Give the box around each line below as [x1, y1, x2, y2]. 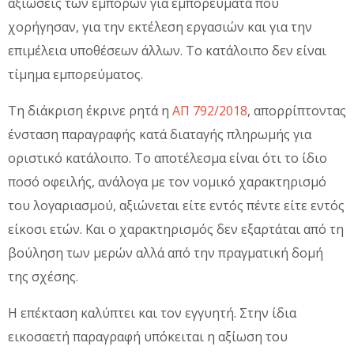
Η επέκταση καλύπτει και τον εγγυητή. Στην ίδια [8, 303, 296, 322]
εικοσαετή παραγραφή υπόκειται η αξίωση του [8, 327, 288, 345]
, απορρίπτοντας [247, 101, 346, 119]
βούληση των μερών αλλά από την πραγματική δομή [8, 243, 323, 262]
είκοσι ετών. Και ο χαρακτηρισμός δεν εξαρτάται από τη [8, 220, 344, 238]
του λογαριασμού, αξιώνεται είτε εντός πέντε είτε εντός [8, 196, 345, 214]
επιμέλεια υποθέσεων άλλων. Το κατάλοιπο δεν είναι [8, 41, 326, 59]
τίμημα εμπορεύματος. [8, 65, 143, 83]
